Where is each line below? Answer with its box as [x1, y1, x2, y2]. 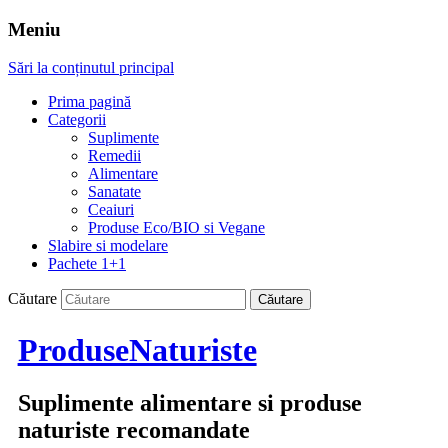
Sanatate [88, 183, 141, 201]
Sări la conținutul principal [8, 59, 174, 77]
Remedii [88, 147, 141, 165]
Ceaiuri [88, 201, 134, 219]
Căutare [8, 290, 57, 308]
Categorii [48, 111, 106, 129]
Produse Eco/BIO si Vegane [88, 219, 265, 237]
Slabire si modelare [48, 237, 168, 255]
